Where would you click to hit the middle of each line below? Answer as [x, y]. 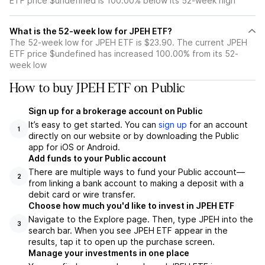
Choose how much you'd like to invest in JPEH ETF [131, 206]
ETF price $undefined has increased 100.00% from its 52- [124, 54]
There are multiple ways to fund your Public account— [137, 172]
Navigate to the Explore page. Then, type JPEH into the [141, 219]
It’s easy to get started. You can [93, 125]
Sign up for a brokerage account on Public [115, 111]
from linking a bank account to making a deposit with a [136, 183]
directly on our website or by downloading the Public [134, 136]
